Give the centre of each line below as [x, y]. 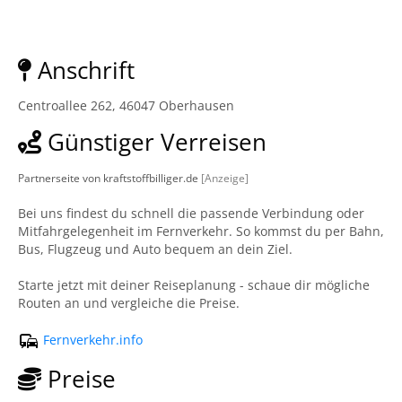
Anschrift [83, 70]
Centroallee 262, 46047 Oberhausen [126, 105]
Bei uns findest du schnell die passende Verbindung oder [191, 213]
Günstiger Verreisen [154, 142]
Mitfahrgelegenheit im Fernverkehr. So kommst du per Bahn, [201, 231]
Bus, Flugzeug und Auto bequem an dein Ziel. [155, 249]
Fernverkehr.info [91, 339]
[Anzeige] [225, 178]
